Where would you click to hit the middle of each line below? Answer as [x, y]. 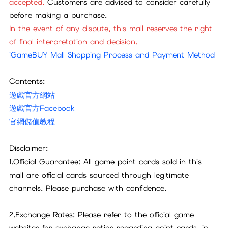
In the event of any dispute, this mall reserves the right [111, 28]
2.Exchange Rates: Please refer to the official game [102, 215]
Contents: [27, 82]
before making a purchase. [58, 15]
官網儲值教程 [32, 122]
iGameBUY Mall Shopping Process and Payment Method [112, 55]
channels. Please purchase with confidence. [88, 188]
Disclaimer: [29, 148]
